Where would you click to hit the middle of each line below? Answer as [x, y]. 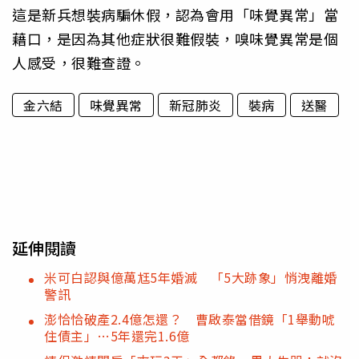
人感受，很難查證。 [79, 63]
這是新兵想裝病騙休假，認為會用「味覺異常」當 [175, 15]
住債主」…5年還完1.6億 [117, 336]
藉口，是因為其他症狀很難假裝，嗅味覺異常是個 [175, 39]
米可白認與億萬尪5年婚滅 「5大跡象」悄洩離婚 [191, 278]
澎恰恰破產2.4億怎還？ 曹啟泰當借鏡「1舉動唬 [190, 319]
